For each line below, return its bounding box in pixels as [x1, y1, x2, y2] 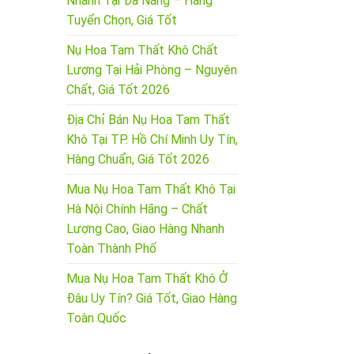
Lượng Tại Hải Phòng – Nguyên [66, 62, 237, 77]
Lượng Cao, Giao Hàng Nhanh [66, 220, 224, 236]
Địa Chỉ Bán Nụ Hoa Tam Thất [66, 111, 230, 127]
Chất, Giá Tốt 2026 [66, 81, 170, 97]
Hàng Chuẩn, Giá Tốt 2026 [66, 151, 209, 167]
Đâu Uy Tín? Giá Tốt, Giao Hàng [66, 290, 237, 306]
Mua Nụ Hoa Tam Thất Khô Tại [66, 181, 235, 197]
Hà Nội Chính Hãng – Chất [66, 201, 208, 217]
